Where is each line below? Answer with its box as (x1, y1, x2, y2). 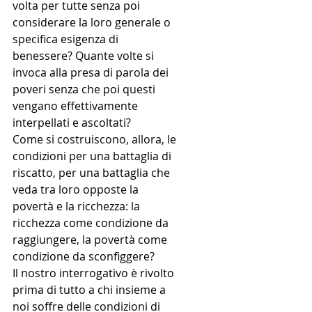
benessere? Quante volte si (13, 48, 157, 64)
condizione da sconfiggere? (13, 249, 155, 265)
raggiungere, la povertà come (13, 232, 170, 248)
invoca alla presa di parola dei (13, 65, 171, 81)
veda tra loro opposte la (13, 182, 141, 198)
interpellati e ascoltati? (13, 115, 131, 131)
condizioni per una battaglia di (13, 148, 174, 164)
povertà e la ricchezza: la (13, 198, 143, 214)
